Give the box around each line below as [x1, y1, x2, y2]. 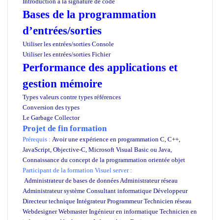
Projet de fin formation [23, 123, 107, 133]
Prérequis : [23, 135, 52, 143]
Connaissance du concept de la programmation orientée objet [23, 156, 185, 164]
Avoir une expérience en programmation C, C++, [52, 135, 180, 143]
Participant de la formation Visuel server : [23, 166, 132, 174]
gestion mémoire [23, 77, 102, 90]
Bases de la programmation [23, 8, 156, 21]
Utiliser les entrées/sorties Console [23, 40, 114, 48]
